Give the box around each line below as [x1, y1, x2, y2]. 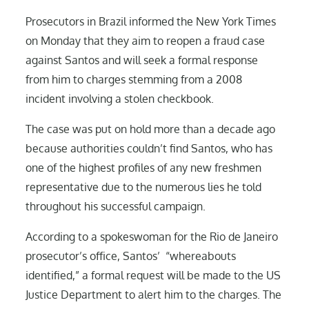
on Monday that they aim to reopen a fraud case [26, 33, 266, 48]
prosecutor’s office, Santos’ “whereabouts [26, 248, 237, 263]
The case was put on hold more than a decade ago [26, 121, 276, 136]
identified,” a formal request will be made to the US [26, 268, 281, 282]
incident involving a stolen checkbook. [26, 91, 215, 106]
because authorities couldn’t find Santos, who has [26, 141, 273, 155]
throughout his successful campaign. [26, 199, 206, 213]
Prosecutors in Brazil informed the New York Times [26, 14, 277, 28]
